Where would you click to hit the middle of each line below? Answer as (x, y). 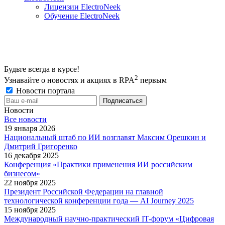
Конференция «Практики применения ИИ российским (98, 164)
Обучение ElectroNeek (82, 16)
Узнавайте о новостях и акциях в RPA (69, 80)
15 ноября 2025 (30, 209)
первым (152, 80)
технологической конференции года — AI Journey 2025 (99, 200)
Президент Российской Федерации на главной (84, 191)
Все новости (25, 119)
